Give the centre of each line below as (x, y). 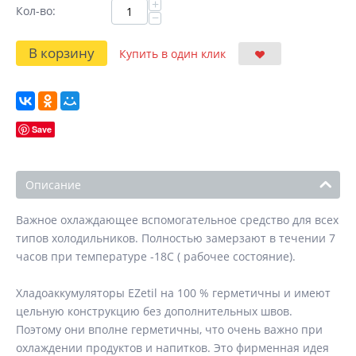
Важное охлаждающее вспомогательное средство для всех (177, 220)
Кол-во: (36, 11)
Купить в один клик (172, 53)
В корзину (62, 53)
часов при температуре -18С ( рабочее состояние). (156, 256)
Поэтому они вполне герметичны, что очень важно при (169, 329)
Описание (53, 185)
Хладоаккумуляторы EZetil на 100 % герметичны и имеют (173, 293)
